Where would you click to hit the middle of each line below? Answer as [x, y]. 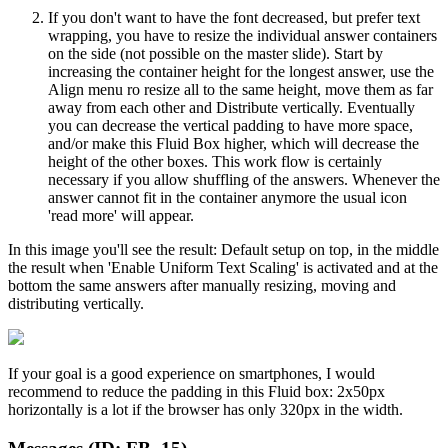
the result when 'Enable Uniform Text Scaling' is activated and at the [223, 268]
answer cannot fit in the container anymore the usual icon [227, 198]
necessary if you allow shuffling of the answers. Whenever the [244, 180]
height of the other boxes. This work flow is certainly [215, 162]
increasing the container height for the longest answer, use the [241, 72]
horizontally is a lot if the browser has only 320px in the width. [207, 410]
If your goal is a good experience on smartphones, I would [191, 374]
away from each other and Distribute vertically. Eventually [231, 108]
